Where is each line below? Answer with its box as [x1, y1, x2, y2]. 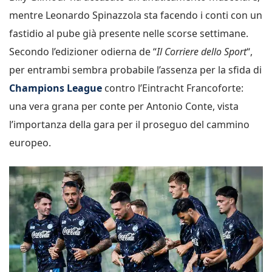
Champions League [9, 81, 102, 95]
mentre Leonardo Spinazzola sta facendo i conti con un [9, 8, 262, 22]
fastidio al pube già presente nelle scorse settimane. [9, 27, 248, 41]
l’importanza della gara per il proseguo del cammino [9, 118, 250, 132]
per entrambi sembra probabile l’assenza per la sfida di [9, 63, 262, 77]
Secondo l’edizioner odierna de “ [9, 45, 157, 59]
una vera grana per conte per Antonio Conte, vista [9, 100, 239, 114]
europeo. [9, 136, 51, 150]
